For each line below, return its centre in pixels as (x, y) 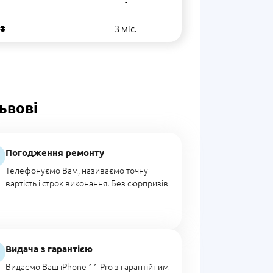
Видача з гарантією (49, 249)
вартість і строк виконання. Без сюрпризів (87, 183)
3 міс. (126, 28)
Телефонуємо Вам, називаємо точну (77, 170)
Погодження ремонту (55, 152)
